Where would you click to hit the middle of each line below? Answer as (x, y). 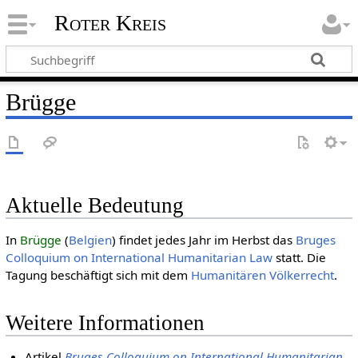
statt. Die (299, 258)
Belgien (90, 240)
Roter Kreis (110, 23)
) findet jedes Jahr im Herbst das (203, 240)
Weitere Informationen (105, 323)
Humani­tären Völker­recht (262, 275)
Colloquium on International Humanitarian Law (139, 258)
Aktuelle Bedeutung (94, 205)
